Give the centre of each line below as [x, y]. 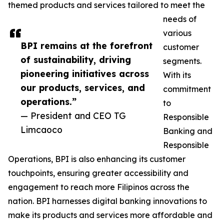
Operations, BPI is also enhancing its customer [97, 159]
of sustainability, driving [76, 60]
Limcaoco [41, 130]
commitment [187, 89]
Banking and [188, 131]
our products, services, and [83, 88]
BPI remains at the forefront [86, 46]
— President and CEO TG [73, 116]
